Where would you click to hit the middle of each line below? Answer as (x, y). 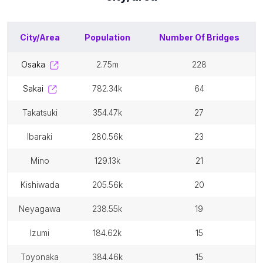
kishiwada (42, 185)
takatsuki (42, 112)
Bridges (223, 37)
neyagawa (43, 209)
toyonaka (42, 257)
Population (107, 37)
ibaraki (41, 136)
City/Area (40, 37)
